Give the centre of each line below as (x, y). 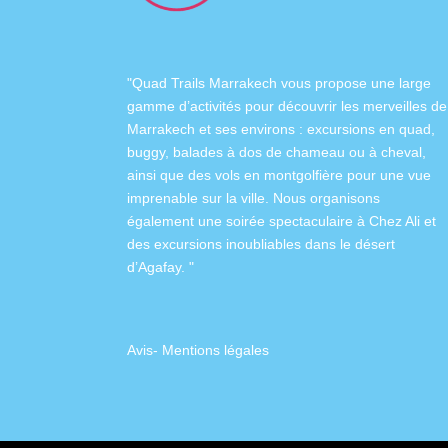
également (162, 221)
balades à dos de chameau (259, 152)
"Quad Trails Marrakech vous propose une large (279, 83)
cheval (401, 152)
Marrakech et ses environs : (217, 129)
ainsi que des (171, 175)
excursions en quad (369, 129)
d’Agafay (154, 267)
